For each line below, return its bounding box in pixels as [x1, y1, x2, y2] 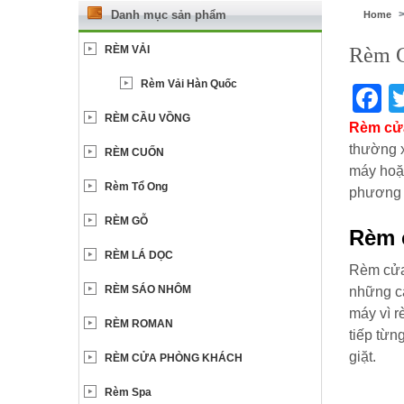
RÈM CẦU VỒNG [105, 111, 190, 124]
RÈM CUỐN [105, 145, 164, 159]
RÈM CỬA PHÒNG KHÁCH [105, 351, 243, 364]
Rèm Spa [105, 385, 151, 399]
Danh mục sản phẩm [111, 7, 226, 22]
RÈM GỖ [105, 214, 148, 227]
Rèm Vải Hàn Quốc [141, 77, 237, 90]
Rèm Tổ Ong [105, 179, 168, 193]
